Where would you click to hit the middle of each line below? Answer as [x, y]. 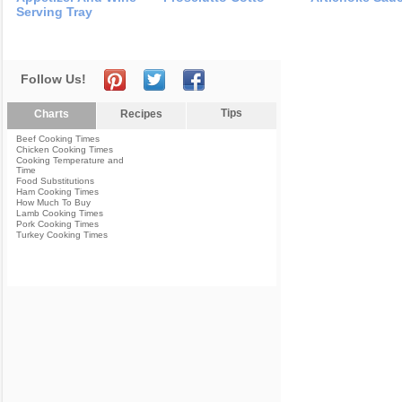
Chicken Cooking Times [65, 150]
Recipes [141, 114]
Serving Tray [54, 12]
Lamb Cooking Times [60, 214]
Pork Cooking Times [57, 224]
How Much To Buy [53, 203]
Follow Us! [53, 79]
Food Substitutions [55, 181]
